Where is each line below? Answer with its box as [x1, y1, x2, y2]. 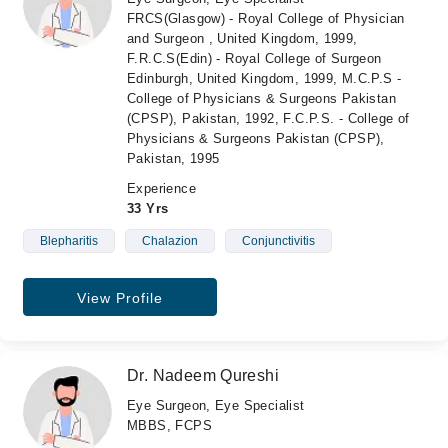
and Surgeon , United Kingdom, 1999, [127, 31, 358, 46]
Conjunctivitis [241, 234, 315, 248]
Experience [127, 181, 196, 196]
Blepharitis [39, 234, 98, 248]
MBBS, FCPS [127, 418, 212, 433]
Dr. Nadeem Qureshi [127, 367, 280, 384]
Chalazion [141, 234, 198, 248]
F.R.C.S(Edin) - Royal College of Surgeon [127, 51, 382, 66]
